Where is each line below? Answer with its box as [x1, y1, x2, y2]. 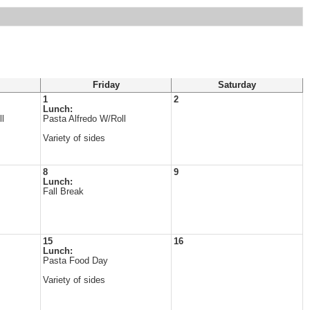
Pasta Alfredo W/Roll [43, 114, 126, 124]
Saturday [218, 80, 256, 90]
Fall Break [43, 187, 84, 197]
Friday [92, 80, 120, 90]
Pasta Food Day [43, 256, 108, 266]
